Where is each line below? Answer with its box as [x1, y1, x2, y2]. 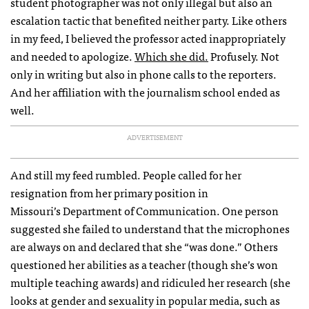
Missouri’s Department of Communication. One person [10, 201, 279, 220]
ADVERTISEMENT [126, 132, 183, 143]
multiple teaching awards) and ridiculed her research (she [10, 273, 290, 292]
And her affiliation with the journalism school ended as [10, 83, 280, 101]
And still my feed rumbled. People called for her [10, 166, 241, 184]
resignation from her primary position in [10, 183, 208, 202]
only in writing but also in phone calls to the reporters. [10, 65, 277, 83]
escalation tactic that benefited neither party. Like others [10, 11, 287, 30]
